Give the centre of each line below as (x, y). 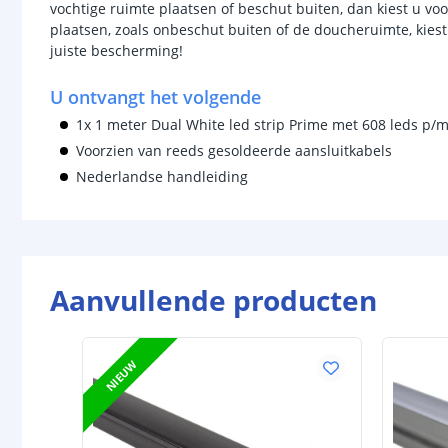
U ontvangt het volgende (155, 97)
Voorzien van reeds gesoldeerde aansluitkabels (236, 150)
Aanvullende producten (213, 300)
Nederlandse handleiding (162, 176)
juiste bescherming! (116, 50)
